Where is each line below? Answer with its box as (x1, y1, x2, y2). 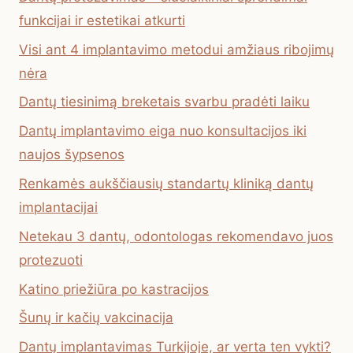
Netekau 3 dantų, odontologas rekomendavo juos (19, 228, 333, 244)
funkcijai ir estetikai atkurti (19, 12, 185, 28)
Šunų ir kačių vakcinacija (19, 310, 173, 326)
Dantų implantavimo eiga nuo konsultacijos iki (19, 123, 307, 139)
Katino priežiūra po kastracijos (19, 281, 209, 297)
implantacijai (19, 199, 98, 215)
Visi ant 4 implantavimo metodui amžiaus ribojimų (19, 41, 334, 58)
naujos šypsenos (19, 147, 124, 163)
